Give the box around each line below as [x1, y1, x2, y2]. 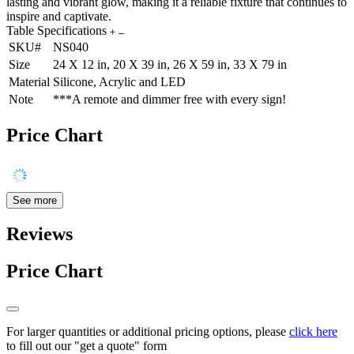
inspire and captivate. [6, 9, 111, 23]
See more [13, 194, 57, 206]
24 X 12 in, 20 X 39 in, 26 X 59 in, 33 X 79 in [53, 57, 287, 71]
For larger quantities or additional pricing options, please [6, 325, 289, 339]
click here [289, 325, 337, 339]
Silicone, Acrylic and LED [53, 74, 186, 88]
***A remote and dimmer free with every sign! [53, 92, 286, 106]
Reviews [6, 224, 73, 245]
